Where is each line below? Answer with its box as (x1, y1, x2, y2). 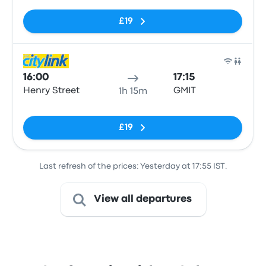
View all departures (93, 195, 192, 204)
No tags (23, 103, 59, 111)
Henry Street (23, 87, 80, 95)
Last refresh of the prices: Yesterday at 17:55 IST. (39, 163, 227, 170)
